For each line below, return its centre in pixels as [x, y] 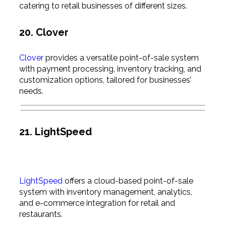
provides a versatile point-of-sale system [121, 58]
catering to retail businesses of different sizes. [103, 6]
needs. [31, 91]
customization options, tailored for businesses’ [105, 80]
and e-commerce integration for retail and [97, 203]
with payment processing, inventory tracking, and [110, 69]
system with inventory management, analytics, [105, 192]
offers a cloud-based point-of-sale [128, 181]
